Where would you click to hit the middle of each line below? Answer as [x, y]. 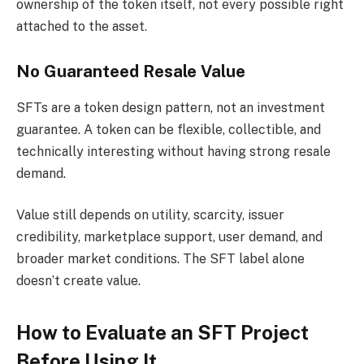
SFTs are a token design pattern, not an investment [171, 107]
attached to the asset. [82, 26]
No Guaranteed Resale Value [131, 72]
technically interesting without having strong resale [173, 151]
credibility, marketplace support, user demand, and [169, 237]
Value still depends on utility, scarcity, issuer [150, 215]
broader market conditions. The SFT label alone [160, 259]
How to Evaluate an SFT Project [162, 332]
